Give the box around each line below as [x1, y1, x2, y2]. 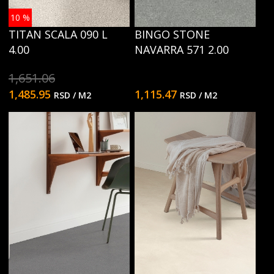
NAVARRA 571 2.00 [135, 42, 229, 57]
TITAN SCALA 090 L [9, 27, 108, 42]
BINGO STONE [135, 27, 210, 42]
